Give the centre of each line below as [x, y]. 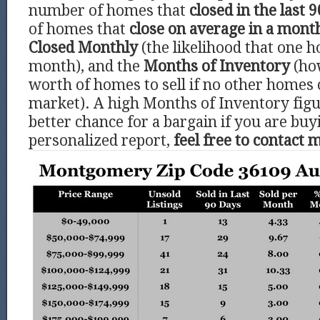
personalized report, [101, 141]
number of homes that [109, 11]
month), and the [86, 66]
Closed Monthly [85, 48]
